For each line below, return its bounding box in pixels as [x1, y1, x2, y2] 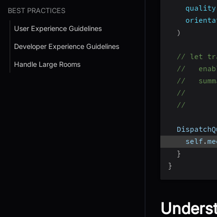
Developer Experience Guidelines [14, 42, 119, 50]
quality [186, 3, 216, 13]
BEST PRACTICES [8, 6, 65, 15]
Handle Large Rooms [14, 60, 80, 69]
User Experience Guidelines [14, 24, 102, 32]
